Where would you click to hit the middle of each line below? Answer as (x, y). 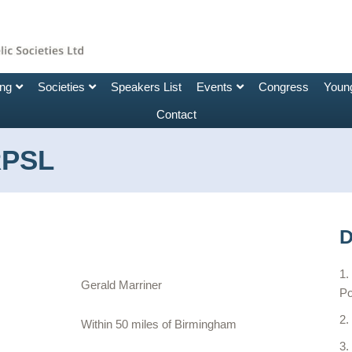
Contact (176, 114)
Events (214, 87)
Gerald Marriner (122, 285)
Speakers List (146, 87)
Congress (283, 87)
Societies (61, 87)
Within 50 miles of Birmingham (159, 324)
